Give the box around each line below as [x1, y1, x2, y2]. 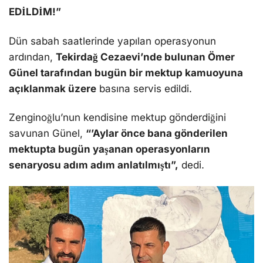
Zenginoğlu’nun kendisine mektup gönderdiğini [9, 111, 226, 123]
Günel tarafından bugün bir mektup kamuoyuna [9, 66, 243, 79]
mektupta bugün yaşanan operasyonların [9, 143, 210, 155]
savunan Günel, [9, 127, 86, 139]
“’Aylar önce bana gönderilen [86, 127, 228, 139]
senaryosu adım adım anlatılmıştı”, [9, 159, 178, 171]
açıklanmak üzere [9, 82, 96, 95]
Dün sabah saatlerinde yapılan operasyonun [9, 35, 216, 47]
